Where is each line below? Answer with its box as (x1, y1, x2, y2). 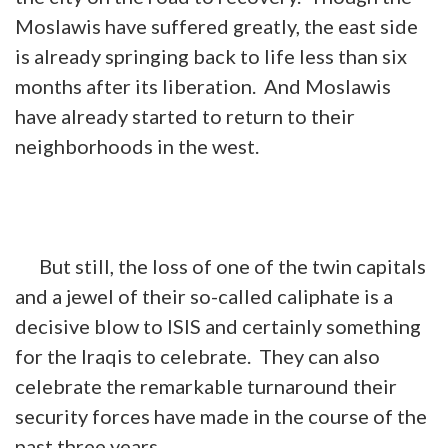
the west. (174, 133, 259, 158)
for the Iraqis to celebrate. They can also (15, 343, 380, 368)
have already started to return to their (15, 103, 355, 128)
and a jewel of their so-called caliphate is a (15, 283, 393, 308)
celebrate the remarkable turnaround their (15, 373, 397, 398)
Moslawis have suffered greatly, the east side (15, 13, 418, 38)
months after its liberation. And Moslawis (15, 73, 391, 98)
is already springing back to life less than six (15, 43, 407, 68)
